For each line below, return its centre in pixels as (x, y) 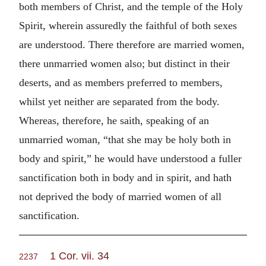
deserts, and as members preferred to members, (121, 82)
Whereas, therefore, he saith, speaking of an (114, 120)
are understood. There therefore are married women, (132, 44)
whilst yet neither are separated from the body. (119, 101)
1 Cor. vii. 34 (80, 256)
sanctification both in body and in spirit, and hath (125, 177)
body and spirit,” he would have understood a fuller (130, 158)
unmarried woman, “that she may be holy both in (125, 139)
